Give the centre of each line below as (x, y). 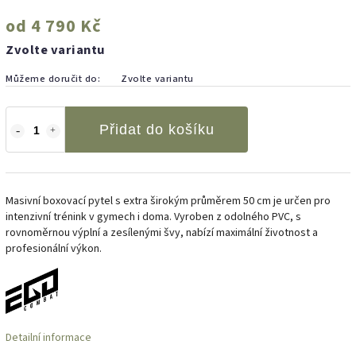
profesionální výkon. (54, 248)
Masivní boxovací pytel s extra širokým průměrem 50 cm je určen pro (168, 201)
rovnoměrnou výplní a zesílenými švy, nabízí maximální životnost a (162, 232)
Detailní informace (48, 337)
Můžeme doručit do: (53, 78)
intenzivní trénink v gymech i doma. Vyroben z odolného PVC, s (153, 217)
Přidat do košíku (157, 129)
